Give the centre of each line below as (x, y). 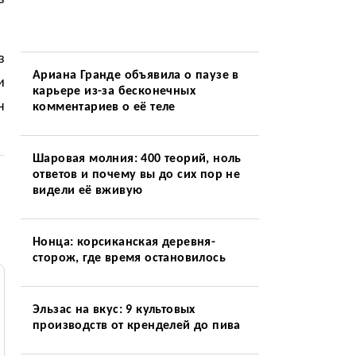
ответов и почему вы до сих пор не (136, 175)
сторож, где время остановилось (129, 258)
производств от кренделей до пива (136, 326)
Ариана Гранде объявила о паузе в (135, 75)
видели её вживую (87, 191)
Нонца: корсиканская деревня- (124, 242)
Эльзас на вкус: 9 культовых (114, 310)
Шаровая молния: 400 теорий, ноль (137, 159)
